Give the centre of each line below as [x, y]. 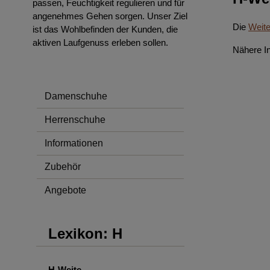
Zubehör [63, 167]
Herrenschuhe [75, 120]
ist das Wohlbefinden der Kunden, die [105, 29]
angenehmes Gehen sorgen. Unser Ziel [110, 16]
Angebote [65, 190]
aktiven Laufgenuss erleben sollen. [100, 42]
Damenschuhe [76, 96]
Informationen [74, 143]
